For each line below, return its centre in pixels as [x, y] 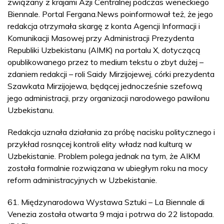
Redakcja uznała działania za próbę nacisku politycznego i [111, 132]
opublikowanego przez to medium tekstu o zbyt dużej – [105, 62]
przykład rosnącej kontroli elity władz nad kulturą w [100, 144]
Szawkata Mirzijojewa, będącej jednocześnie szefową [105, 86]
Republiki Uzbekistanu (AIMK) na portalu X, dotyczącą [104, 50]
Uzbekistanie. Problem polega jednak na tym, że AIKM [104, 156]
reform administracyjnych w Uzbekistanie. [82, 180]
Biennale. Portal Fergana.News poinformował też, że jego [110, 14]
